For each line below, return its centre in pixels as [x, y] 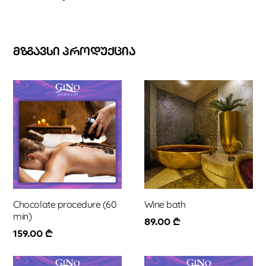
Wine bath [165, 204]
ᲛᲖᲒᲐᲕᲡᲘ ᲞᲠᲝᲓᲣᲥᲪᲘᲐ [75, 53]
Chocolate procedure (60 [65, 204]
